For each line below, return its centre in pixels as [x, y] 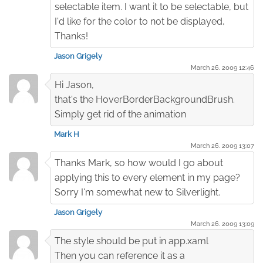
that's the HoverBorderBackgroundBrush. [145, 99]
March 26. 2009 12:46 [222, 67]
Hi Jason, [74, 85]
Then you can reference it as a [120, 255]
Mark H [67, 134]
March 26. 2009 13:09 [222, 223]
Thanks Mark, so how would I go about [139, 163]
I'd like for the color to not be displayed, [140, 21]
